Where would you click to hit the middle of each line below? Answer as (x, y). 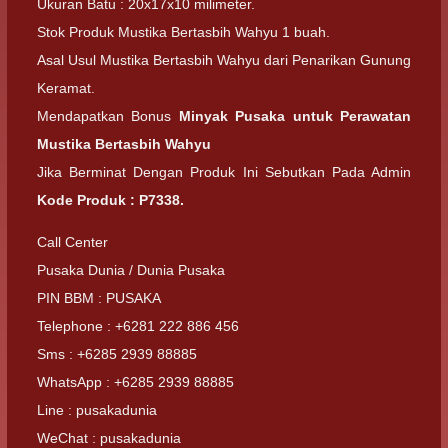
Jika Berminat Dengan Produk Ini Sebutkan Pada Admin (224, 172)
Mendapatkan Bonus (108, 116)
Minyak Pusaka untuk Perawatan (295, 116)
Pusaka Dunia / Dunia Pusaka (131, 270)
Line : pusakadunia (97, 410)
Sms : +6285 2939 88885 (117, 354)
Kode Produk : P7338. (110, 200)
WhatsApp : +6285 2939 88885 (135, 382)
